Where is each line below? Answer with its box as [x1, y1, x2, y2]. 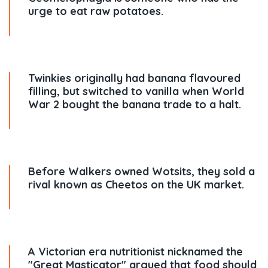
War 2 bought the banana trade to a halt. [28, 98, 241, 111]
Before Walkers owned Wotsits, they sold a [28, 165, 255, 178]
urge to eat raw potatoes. [28, 4, 163, 18]
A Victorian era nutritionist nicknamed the [28, 245, 243, 258]
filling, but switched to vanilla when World [28, 84, 244, 98]
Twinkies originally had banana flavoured [28, 71, 240, 85]
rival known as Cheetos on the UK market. [28, 178, 244, 191]
